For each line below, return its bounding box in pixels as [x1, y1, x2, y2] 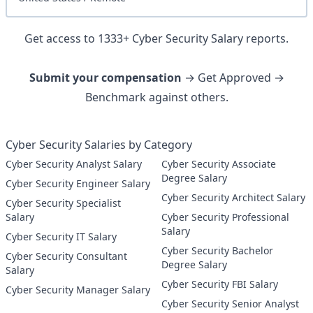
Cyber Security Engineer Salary [76, 177, 150, 190]
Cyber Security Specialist [6, 196, 76, 210]
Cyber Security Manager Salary [76, 283, 150, 296]
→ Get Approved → [181, 70, 284, 85]
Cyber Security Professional [161, 210, 232, 224]
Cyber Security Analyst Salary [76, 157, 142, 170]
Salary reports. [211, 31, 289, 46]
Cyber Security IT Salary [76, 230, 117, 243]
